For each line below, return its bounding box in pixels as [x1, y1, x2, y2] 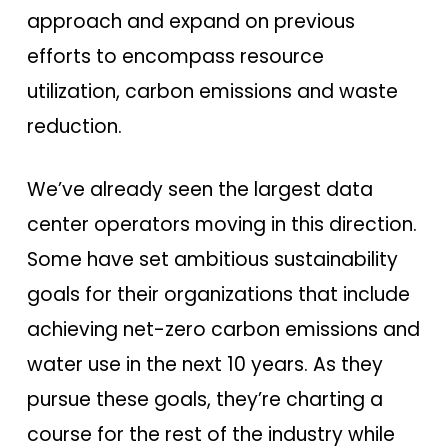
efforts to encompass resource [26, 42, 324, 70]
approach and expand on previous [26, 7, 355, 35]
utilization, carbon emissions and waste [26, 77, 398, 105]
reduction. [26, 112, 122, 140]
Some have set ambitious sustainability [26, 246, 398, 274]
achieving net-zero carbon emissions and [26, 316, 420, 344]
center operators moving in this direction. [26, 211, 417, 239]
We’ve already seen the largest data [26, 176, 373, 204]
